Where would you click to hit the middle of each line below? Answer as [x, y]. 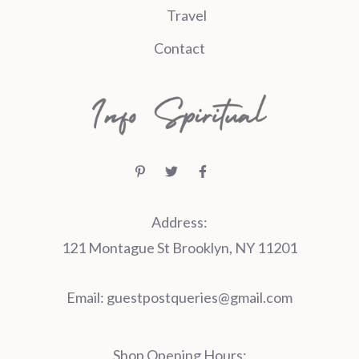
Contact [179, 48]
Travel [187, 16]
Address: [179, 222]
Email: [87, 298]
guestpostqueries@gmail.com [200, 298]
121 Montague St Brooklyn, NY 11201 [179, 248]
